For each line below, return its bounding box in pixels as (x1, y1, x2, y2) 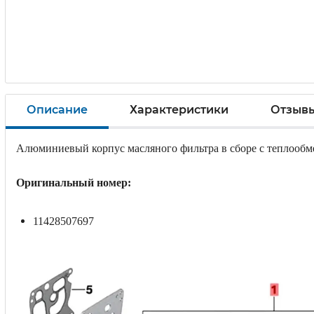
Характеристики (130, 103, 228, 117)
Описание (27, 103, 88, 117)
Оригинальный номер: (16, 176, 131, 189)
